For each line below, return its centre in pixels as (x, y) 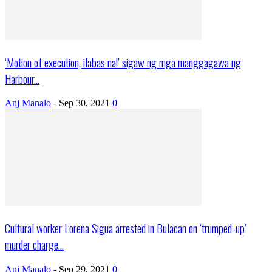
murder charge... (34, 245)
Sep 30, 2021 (84, 103)
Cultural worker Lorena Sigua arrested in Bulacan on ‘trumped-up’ (126, 228)
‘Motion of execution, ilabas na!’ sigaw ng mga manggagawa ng (123, 62)
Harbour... (22, 78)
